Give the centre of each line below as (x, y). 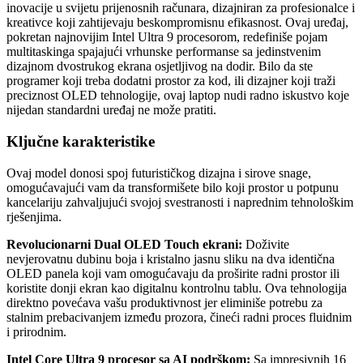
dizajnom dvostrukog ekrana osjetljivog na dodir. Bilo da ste (160, 66)
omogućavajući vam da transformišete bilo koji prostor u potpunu (173, 187)
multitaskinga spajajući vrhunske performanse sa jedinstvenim (164, 52)
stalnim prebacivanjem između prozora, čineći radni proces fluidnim (179, 317)
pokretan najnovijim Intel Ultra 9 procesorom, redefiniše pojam (167, 37)
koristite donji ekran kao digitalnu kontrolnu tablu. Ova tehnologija (177, 288)
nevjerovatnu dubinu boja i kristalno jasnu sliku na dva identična (171, 258)
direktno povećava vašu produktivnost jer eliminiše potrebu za (164, 302)
